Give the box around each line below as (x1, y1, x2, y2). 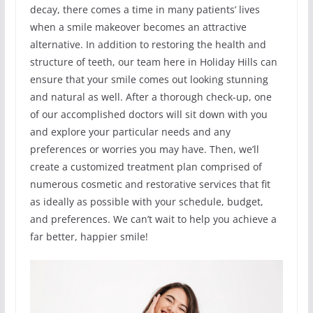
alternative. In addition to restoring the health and (29, 38, 266, 52)
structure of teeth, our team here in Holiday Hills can (29, 55, 277, 69)
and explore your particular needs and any (29, 125, 231, 139)
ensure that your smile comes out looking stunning (29, 73, 268, 87)
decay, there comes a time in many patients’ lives (29, 3, 260, 17)
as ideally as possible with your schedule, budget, (29, 195, 263, 209)
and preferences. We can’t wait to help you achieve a (29, 212, 277, 226)
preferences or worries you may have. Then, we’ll (29, 143, 259, 156)
